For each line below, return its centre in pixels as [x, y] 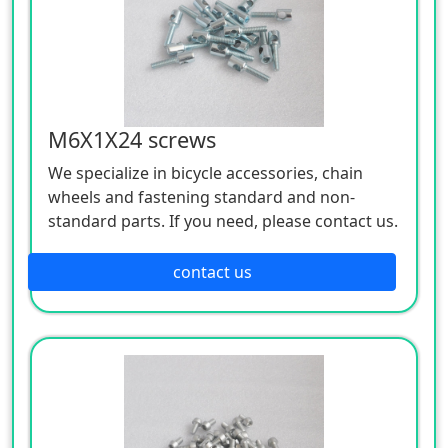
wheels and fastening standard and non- [201, 196]
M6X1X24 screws [132, 139]
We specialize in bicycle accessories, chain [205, 172]
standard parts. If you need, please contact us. [223, 220]
